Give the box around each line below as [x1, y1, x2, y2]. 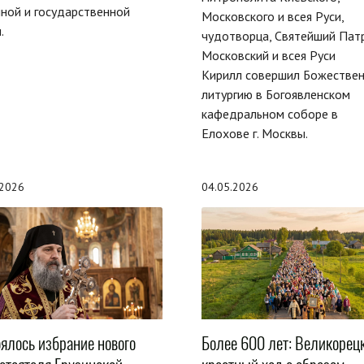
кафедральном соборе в [201, 105, 338, 122]
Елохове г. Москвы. [201, 124, 308, 141]
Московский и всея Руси [201, 46, 336, 63]
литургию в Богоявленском [201, 85, 350, 102]
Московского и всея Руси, [201, 7, 344, 24]
